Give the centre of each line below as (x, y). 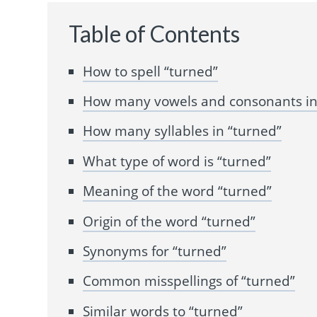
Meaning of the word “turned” (178, 191)
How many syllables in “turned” (183, 131)
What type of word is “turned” (177, 161)
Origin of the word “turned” (169, 221)
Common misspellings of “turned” (189, 281)
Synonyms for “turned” (155, 251)
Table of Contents (155, 34)
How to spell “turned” (151, 71)
